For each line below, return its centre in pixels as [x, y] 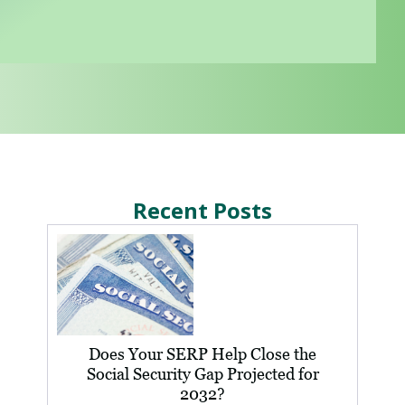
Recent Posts [202, 210]
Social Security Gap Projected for [202, 373]
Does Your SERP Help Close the [202, 353]
